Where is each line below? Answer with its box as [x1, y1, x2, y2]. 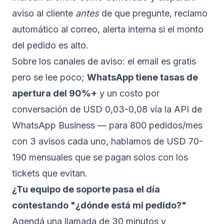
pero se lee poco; [12, 72, 87, 82]
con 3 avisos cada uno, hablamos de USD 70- [12, 136, 203, 146]
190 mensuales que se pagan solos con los [12, 152, 188, 162]
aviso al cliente [12, 8, 75, 18]
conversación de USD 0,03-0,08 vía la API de [12, 104, 202, 114]
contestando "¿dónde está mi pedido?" [12, 200, 186, 210]
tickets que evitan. [12, 168, 87, 178]
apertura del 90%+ [12, 88, 97, 98]
